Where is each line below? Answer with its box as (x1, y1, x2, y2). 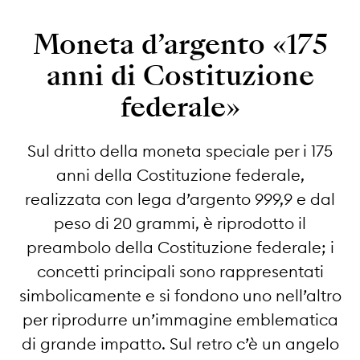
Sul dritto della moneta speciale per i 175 (27, 140, 333, 161)
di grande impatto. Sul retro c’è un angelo (21, 333, 339, 354)
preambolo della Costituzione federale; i (26, 236, 334, 257)
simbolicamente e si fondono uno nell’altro (18, 284, 342, 305)
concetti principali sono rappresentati (36, 260, 324, 281)
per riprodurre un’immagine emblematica (22, 309, 338, 329)
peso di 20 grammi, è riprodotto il (54, 212, 306, 233)
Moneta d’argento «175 (32, 24, 328, 64)
